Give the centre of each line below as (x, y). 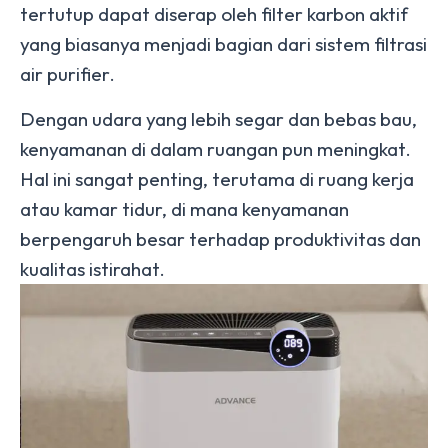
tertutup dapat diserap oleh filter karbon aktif (214, 14)
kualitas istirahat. (92, 269)
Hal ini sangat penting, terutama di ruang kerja (217, 179)
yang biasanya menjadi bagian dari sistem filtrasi (223, 44)
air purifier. (67, 74)
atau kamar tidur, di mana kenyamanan (184, 209)
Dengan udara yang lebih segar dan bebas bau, (218, 119)
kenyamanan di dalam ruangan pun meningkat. (215, 149)
